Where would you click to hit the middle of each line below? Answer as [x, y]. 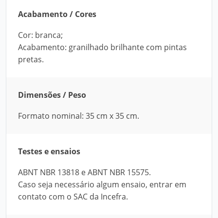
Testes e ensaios [49, 151]
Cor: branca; [40, 35]
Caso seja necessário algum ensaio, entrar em [102, 184]
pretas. [31, 59]
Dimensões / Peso [52, 95]
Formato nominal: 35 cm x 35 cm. [79, 116]
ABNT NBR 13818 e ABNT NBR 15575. [84, 172]
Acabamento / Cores [57, 14]
